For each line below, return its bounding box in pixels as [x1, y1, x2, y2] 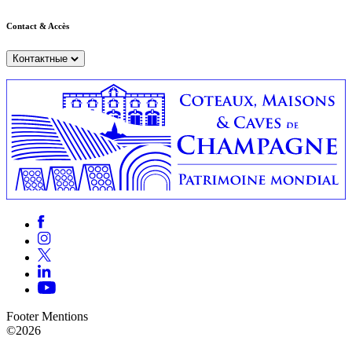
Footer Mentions [6, 310, 88, 324]
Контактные [13, 52, 68, 64]
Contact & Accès [6, 20, 69, 31]
